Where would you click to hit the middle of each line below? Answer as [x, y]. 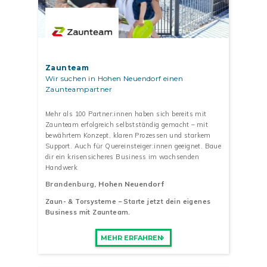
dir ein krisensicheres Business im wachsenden [122, 156]
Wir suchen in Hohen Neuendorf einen [114, 78]
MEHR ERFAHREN [131, 237]
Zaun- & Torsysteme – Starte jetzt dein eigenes [128, 202]
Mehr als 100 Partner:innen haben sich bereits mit [126, 114]
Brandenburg [70, 184]
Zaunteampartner [79, 89]
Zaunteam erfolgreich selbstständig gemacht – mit [127, 124]
